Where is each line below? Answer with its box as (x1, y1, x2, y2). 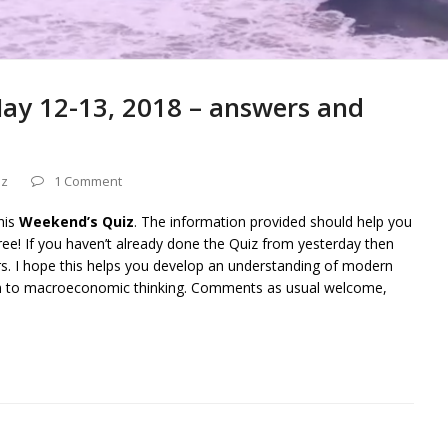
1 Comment (54, 172, 122, 191)
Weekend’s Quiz (19, 212, 134, 232)
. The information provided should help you (134, 212, 412, 232)
